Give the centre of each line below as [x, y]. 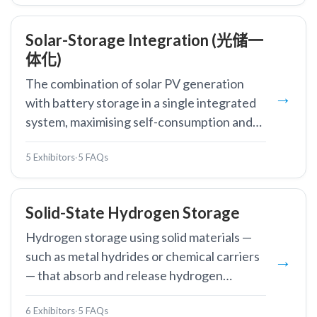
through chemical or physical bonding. [129, 294]
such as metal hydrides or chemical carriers [143, 256]
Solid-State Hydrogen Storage [133, 213]
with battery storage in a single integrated [141, 103]
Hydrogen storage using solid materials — [139, 237]
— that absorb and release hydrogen [124, 275]
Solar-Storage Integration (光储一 [144, 40]
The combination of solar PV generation [135, 83]
